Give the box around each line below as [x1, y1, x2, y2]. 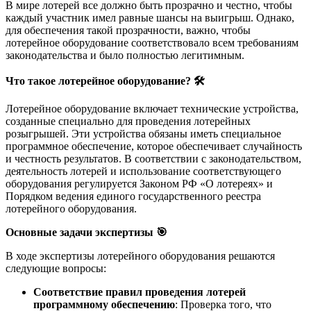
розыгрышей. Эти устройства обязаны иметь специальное [6, 127, 281, 140]
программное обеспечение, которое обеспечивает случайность [6, 140, 302, 152]
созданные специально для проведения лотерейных [6, 115, 251, 127]
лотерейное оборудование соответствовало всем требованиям [6, 36, 299, 49]
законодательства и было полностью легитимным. [6, 49, 244, 61]
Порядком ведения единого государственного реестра [6, 190, 261, 202]
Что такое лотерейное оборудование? [6, 74, 194, 87]
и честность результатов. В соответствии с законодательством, [6, 152, 301, 165]
